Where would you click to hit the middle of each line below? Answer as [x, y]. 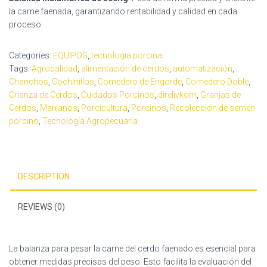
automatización [203, 68]
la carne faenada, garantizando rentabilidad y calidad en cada [123, 11]
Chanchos [29, 81]
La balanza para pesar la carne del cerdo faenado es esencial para [132, 248]
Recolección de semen [212, 108]
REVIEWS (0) [41, 207]
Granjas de [221, 94]
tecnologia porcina [127, 55]
